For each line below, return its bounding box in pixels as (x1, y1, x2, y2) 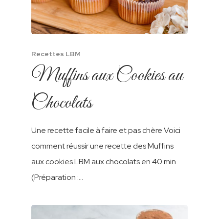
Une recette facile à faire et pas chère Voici (31, 125, 181, 135)
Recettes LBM (31, 49, 81, 58)
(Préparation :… (31, 172, 84, 182)
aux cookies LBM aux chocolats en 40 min (31, 156, 176, 167)
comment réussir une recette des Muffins (31, 140, 174, 151)
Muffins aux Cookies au (31, 63, 183, 88)
